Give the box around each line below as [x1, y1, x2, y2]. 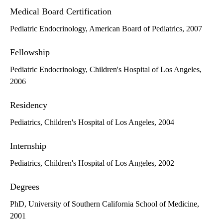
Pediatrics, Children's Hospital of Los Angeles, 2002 [10, 159, 174, 168]
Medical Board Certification [10, 6, 111, 17]
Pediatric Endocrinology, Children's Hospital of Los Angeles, [10, 65, 202, 74]
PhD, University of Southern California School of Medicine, [10, 200, 199, 209]
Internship [10, 141, 46, 151]
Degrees [10, 182, 39, 192]
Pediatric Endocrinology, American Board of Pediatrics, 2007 [10, 24, 202, 33]
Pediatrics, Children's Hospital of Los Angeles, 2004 [10, 118, 174, 127]
